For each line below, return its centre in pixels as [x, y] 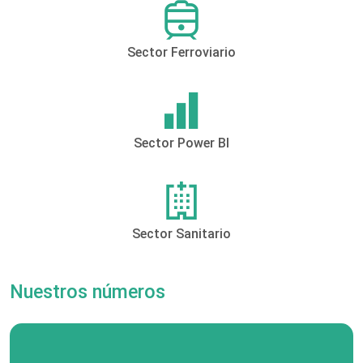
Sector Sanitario [181, 234]
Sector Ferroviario [181, 53]
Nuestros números [88, 292]
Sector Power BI [181, 143]
